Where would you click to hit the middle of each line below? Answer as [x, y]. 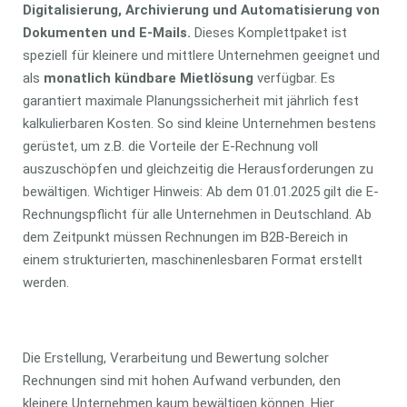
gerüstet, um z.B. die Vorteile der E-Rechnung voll [170, 146]
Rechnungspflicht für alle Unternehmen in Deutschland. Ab [197, 214]
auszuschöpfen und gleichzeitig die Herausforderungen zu [198, 169]
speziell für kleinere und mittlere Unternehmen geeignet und [201, 55]
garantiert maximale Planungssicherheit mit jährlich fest [190, 100]
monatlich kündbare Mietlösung [150, 78]
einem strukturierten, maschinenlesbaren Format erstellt [192, 259]
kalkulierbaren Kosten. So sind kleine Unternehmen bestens [199, 123]
